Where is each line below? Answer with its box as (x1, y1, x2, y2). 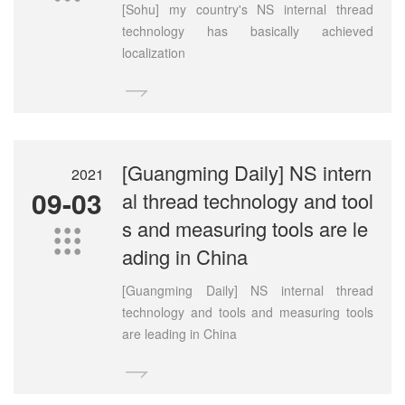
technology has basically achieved (122, 21, 373, 40)
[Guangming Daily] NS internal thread (122, 280, 373, 299)
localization (122, 42, 185, 61)
